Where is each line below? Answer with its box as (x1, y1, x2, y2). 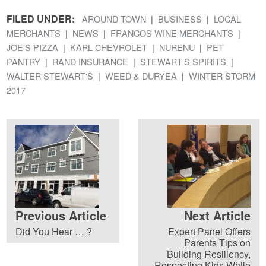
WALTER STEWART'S (7, 69, 94, 82)
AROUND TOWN (82, 12, 147, 25)
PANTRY (7, 55, 41, 68)
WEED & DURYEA (105, 69, 178, 82)
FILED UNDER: (7, 11, 75, 26)
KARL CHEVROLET (70, 40, 148, 53)
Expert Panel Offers (167, 224, 251, 238)
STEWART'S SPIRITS (140, 55, 227, 68)
